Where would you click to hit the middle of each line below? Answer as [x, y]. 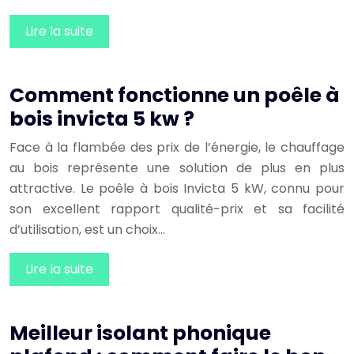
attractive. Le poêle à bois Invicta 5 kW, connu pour [177, 189]
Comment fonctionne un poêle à [175, 96]
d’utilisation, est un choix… [87, 230]
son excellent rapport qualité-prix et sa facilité [177, 209]
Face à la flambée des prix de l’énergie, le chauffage [177, 148]
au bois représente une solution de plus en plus [177, 168]
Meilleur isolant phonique [140, 333]
